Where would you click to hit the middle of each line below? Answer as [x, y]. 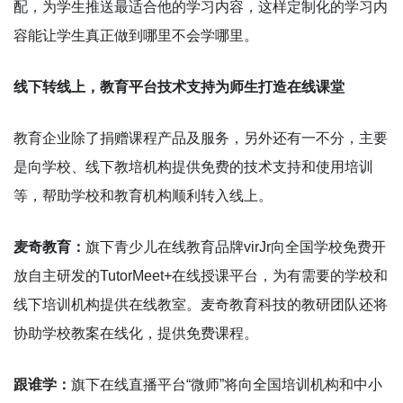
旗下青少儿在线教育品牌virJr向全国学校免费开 [236, 246]
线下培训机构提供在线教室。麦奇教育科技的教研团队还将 [201, 304]
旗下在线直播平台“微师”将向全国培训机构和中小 [227, 384]
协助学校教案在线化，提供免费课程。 [136, 333]
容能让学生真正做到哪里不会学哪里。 [136, 35]
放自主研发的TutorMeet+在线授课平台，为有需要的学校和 [201, 275]
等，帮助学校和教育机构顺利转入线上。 [143, 195]
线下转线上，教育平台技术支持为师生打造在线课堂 [179, 86]
